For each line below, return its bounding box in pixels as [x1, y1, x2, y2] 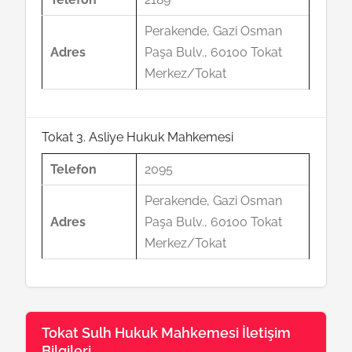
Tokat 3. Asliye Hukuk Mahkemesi [42, 130, 234, 145]
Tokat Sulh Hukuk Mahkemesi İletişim [42, 324, 291, 341]
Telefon [50, 162, 97, 177]
